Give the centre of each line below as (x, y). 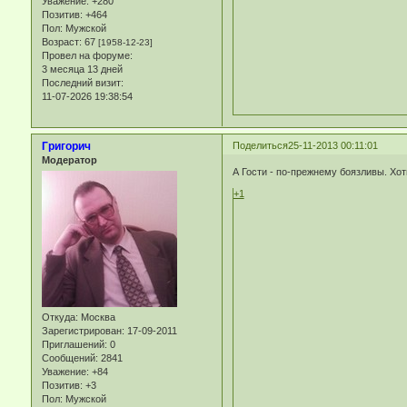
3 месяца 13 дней (82, 69)
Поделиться (260, 145)
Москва (96, 317)
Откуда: (60, 317)
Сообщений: (69, 357)
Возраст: (61, 41)
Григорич (66, 146)
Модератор (69, 159)
